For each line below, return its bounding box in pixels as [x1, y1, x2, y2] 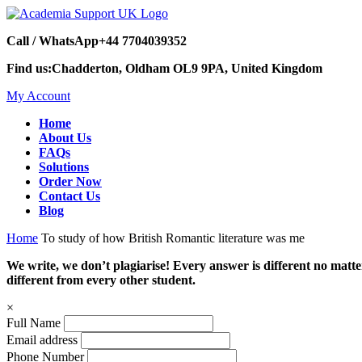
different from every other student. [6, 273, 196, 287]
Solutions [39, 160, 89, 174]
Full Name [6, 316, 61, 330]
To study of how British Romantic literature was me [41, 231, 305, 245]
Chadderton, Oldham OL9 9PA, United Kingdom [52, 61, 322, 75]
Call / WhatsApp [6, 34, 99, 48]
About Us [39, 131, 91, 145]
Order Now [39, 175, 102, 188]
